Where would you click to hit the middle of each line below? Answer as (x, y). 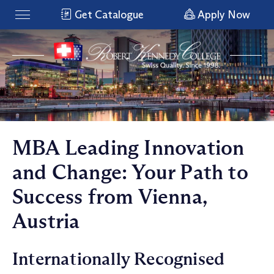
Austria (46, 221)
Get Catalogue (108, 15)
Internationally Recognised (119, 259)
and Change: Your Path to (130, 172)
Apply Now (222, 15)
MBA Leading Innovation (128, 148)
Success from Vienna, (109, 197)
